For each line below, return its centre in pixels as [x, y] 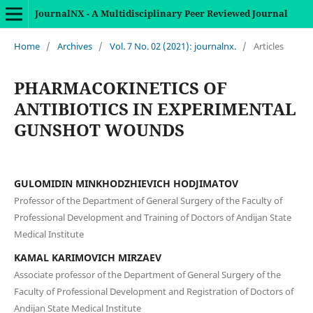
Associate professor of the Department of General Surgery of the [147, 274]
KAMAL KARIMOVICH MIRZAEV [87, 257]
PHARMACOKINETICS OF [120, 87]
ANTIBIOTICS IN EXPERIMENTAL [155, 108]
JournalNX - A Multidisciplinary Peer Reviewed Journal [161, 13]
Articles [268, 46]
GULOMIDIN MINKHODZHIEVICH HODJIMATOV [126, 183]
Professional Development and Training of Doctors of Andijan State [152, 217]
